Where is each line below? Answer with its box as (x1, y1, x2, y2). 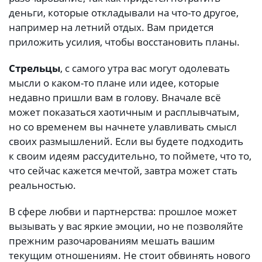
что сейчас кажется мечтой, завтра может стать (9, 164, 237, 178)
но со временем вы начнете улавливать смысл (9, 120, 237, 134)
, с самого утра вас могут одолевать (60, 61, 230, 75)
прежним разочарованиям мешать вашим (9, 234, 215, 248)
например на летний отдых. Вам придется (9, 20, 213, 34)
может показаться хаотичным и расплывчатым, (9, 105, 239, 119)
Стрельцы (9, 61, 60, 75)
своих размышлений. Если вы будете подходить (9, 135, 243, 149)
